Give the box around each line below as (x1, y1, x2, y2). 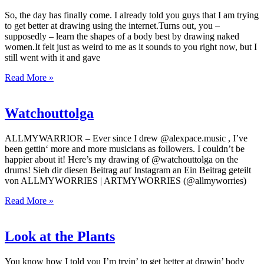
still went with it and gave (5, 52, 100, 62)
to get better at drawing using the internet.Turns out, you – (5, 20, 220, 31)
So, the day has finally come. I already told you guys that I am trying (5, 9, 259, 20)
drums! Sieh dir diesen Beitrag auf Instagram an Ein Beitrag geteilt (5, 164, 251, 175)
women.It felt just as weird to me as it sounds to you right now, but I (5, 41, 257, 52)
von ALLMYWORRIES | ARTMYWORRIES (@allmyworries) (5, 175, 246, 186)
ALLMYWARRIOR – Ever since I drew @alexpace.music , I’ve (5, 133, 247, 143)
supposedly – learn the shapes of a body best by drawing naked (5, 31, 239, 41)
